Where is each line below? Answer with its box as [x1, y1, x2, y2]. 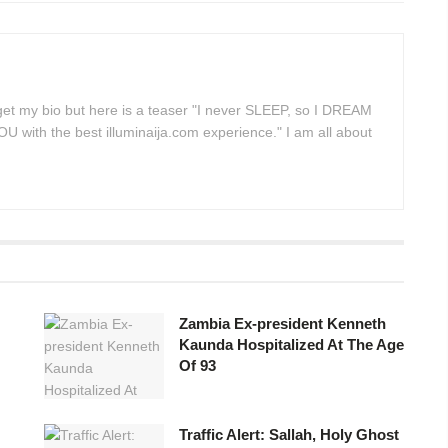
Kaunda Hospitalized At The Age [179, 335, 404, 353]
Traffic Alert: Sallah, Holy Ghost [179, 425, 399, 443]
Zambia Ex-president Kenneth [179, 314, 386, 332]
